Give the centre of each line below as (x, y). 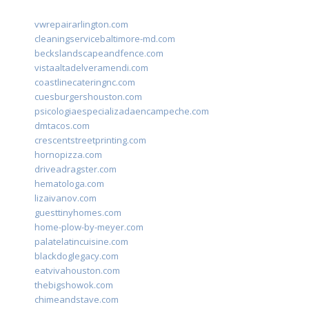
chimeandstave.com (77, 300)
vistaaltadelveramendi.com (91, 68)
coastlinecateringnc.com (85, 82)
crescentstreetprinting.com (90, 140)
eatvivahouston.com (77, 271)
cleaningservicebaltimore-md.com (105, 39)
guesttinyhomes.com (78, 213)
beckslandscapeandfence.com (99, 53)
